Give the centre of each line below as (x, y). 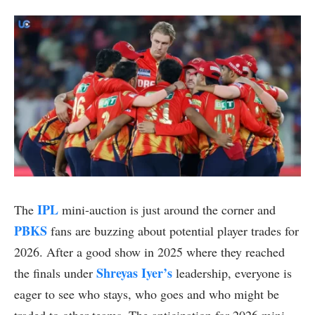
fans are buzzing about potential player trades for (173, 231)
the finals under (55, 273)
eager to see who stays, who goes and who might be (147, 294)
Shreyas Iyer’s (134, 273)
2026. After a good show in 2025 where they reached (149, 252)
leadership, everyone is (232, 273)
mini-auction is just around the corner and (167, 210)
